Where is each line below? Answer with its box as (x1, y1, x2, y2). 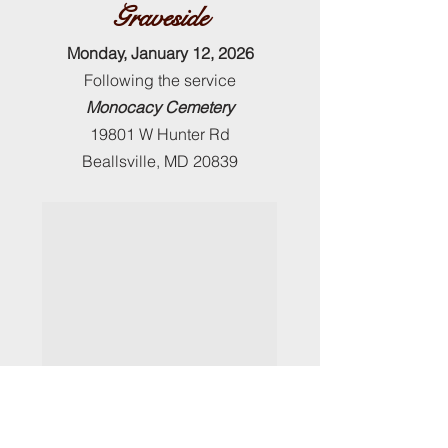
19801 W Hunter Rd (90, 124, 230, 144)
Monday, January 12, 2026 (66, 43, 254, 63)
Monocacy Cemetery (86, 97, 234, 117)
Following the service (84, 70, 236, 90)
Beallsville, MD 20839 (82, 151, 238, 171)
